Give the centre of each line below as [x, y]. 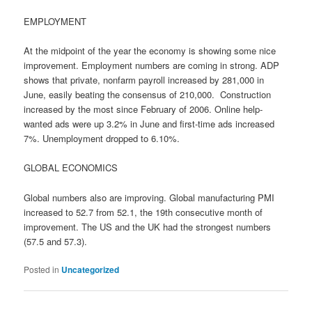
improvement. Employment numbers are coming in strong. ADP [152, 65]
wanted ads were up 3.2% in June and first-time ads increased [149, 124]
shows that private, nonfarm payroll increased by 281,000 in [144, 80]
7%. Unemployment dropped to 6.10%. [102, 139]
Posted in [42, 269]
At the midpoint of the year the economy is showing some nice [150, 51]
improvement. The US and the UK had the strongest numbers [148, 226]
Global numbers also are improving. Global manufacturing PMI [149, 197]
